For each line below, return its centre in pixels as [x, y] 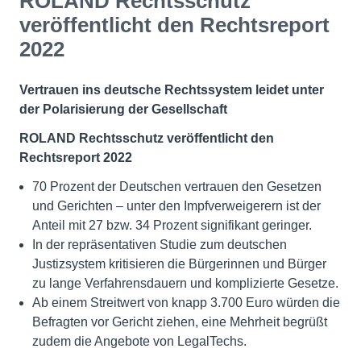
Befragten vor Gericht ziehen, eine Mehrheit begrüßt [180, 322]
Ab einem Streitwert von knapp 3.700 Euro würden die [186, 303]
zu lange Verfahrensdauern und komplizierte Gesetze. [185, 283]
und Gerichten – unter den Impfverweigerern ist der [176, 206]
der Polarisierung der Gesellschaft [123, 109]
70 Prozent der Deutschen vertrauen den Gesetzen [177, 187]
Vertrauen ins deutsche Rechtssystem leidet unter [172, 90]
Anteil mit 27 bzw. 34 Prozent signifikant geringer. [172, 225]
